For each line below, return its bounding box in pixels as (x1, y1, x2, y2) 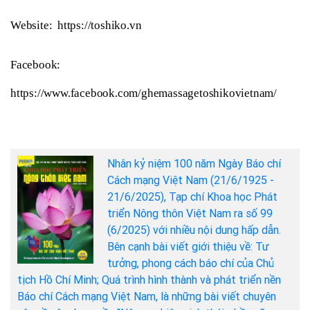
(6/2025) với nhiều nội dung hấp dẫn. (107, 223, 281, 237)
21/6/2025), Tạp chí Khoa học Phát (107, 190, 277, 203)
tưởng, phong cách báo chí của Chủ (107, 256, 274, 270)
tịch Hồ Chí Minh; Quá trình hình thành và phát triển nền (17, 273, 281, 286)
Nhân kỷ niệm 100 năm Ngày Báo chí (107, 156, 281, 170)
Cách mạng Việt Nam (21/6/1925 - (107, 173, 274, 187)
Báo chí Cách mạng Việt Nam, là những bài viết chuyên (17, 289, 276, 303)
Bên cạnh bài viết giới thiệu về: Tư (107, 239, 269, 253)
